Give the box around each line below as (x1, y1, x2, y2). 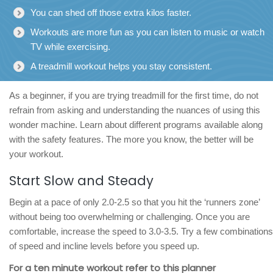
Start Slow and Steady (9, 171, 154, 190)
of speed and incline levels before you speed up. (9, 240, 199, 251)
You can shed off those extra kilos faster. (30, 7, 191, 18)
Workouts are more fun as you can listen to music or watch (30, 26, 264, 37)
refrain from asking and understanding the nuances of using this (9, 104, 260, 115)
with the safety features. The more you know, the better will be (9, 133, 253, 144)
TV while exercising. (30, 41, 110, 52)
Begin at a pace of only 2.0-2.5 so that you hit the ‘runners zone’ (9, 196, 260, 207)
